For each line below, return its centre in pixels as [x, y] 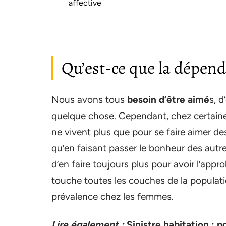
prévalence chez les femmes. [112, 196]
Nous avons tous [89, 100]
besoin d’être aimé [168, 100]
